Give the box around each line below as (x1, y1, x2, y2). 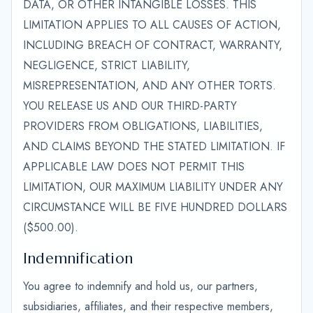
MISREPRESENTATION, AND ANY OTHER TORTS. (23, 78, 276, 94)
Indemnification (23, 249, 133, 268)
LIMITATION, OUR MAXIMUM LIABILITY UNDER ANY (23, 179, 283, 195)
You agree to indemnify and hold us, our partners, (23, 278, 258, 294)
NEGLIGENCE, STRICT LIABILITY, (23, 57, 190, 73)
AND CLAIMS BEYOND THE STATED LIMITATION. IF (23, 138, 285, 154)
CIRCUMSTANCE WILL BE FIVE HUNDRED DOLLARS (23, 199, 287, 215)
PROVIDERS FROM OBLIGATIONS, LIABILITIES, (23, 118, 263, 134)
